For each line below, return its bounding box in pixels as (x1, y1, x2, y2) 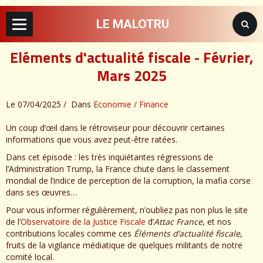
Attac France (154, 215, 203, 227)
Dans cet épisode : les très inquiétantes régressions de (6, 151, 213, 163)
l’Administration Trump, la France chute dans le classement (6, 163, 230, 174)
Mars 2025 (96, 64, 167, 87)
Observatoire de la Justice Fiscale (21, 215, 146, 227)
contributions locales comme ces (6, 227, 134, 239)
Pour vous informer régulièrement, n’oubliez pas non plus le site (6, 204, 248, 215)
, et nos (203, 215, 231, 227)
